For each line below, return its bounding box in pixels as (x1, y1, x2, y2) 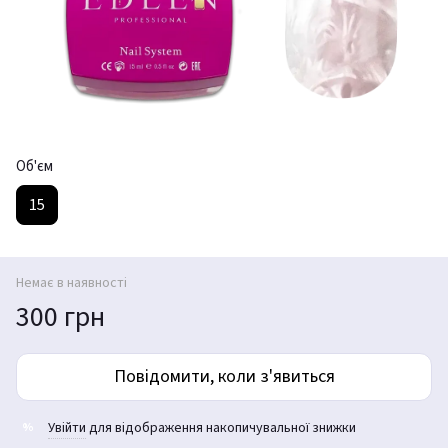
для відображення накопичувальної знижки (86, 417, 356, 438)
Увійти (48, 417, 86, 438)
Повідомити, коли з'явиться (113, 363, 335, 389)
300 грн (16, 296, 105, 337)
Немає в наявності (16, 272, 127, 293)
